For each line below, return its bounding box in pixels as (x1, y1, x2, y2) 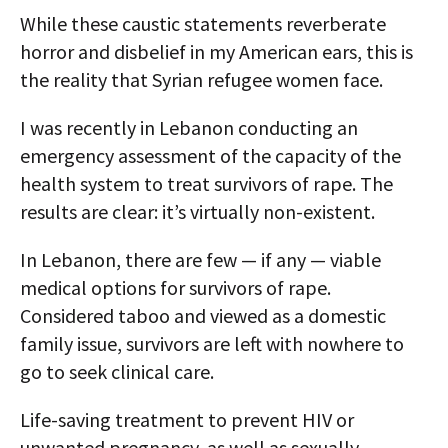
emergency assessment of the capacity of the (20, 143, 401, 168)
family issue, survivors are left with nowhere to (20, 331, 404, 356)
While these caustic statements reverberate (20, 11, 386, 36)
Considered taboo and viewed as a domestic (20, 303, 386, 328)
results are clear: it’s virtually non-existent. (20, 199, 375, 224)
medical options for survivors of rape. (20, 275, 331, 300)
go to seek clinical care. (20, 359, 214, 384)
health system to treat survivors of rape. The (20, 171, 393, 196)
